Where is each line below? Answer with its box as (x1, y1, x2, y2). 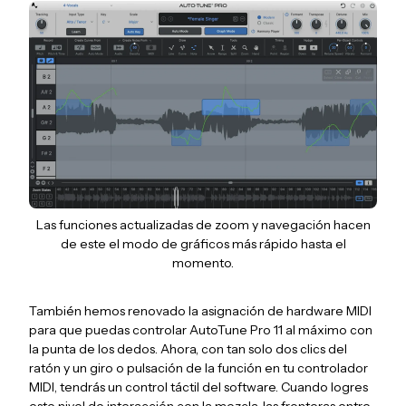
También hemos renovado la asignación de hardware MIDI (29, 302, 372, 319)
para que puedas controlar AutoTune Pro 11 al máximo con (29, 321, 372, 338)
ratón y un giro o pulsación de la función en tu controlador (29, 359, 368, 376)
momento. (172, 254, 234, 271)
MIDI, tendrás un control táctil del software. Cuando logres (29, 378, 368, 395)
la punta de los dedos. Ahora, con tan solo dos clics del (29, 340, 347, 357)
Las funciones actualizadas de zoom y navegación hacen (35, 216, 371, 233)
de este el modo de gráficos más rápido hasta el (60, 235, 346, 252)
